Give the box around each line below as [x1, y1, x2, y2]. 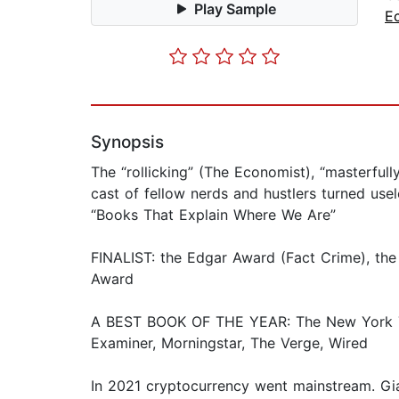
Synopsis [91, 132, 164, 153]
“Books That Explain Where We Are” [91, 206, 336, 224]
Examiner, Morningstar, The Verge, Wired [91, 334, 368, 353]
